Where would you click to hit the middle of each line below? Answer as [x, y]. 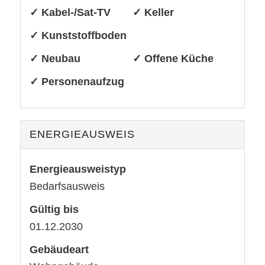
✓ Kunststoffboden [78, 35]
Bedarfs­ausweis [67, 186]
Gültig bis [54, 209]
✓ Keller [153, 12]
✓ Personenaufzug [77, 81]
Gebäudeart [59, 249]
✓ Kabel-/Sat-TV [70, 12]
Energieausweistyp [77, 169]
